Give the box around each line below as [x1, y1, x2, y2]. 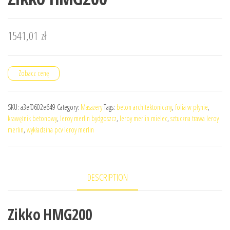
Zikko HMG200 [8, 203, 92, 225]
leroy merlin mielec [120, 113, 167, 123]
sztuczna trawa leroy [170, 113, 219, 123]
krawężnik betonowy [8, 113, 57, 123]
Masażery [81, 102, 102, 112]
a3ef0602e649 [21, 102, 55, 112]
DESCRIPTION [87, 170, 128, 183]
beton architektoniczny [117, 102, 172, 112]
